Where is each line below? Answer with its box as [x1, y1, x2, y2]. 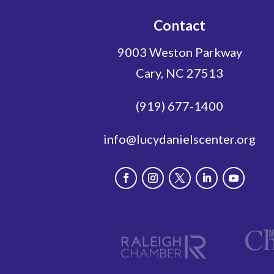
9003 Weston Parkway [117, 44, 242, 59]
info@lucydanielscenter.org [103, 131, 256, 146]
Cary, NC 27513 [136, 65, 224, 80]
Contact [154, 16, 206, 34]
